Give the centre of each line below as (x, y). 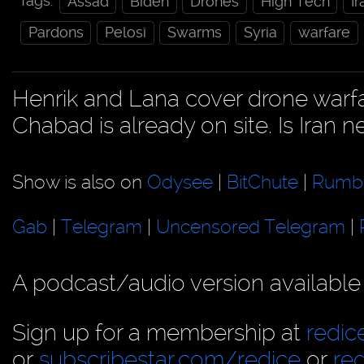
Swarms (195, 32)
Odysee (180, 182)
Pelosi (125, 32)
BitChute (262, 182)
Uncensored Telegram (251, 226)
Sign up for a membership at (159, 332)
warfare (324, 32)
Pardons (56, 32)
